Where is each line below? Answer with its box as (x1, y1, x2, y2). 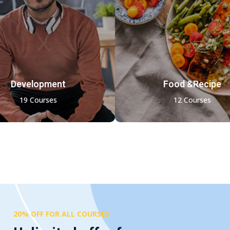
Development (10, 77, 66, 91)
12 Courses (173, 94, 211, 105)
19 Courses (19, 94, 57, 105)
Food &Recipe (163, 77, 221, 91)
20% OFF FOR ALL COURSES (13, 209, 109, 219)
